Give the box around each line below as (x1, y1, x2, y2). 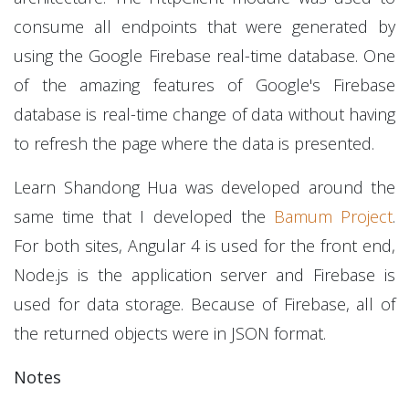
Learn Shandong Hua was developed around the (14, 176, 395, 198)
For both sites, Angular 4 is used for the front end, (14, 235, 395, 257)
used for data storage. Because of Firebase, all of (14, 293, 395, 315)
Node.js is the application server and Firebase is (14, 264, 395, 286)
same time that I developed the (14, 205, 274, 227)
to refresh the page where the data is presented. (14, 132, 374, 154)
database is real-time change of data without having (14, 103, 395, 125)
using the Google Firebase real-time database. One (14, 45, 395, 67)
